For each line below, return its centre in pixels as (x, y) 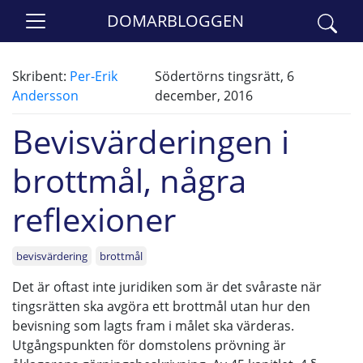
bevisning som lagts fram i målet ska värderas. (153, 326)
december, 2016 (204, 96)
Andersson (45, 96)
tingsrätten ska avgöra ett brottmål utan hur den (161, 306)
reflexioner (94, 219)
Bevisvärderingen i (151, 141)
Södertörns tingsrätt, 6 (224, 76)
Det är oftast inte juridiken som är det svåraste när (167, 287)
